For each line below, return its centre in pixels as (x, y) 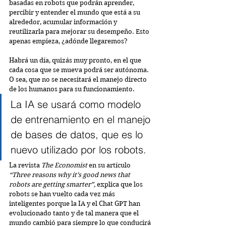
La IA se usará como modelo (77, 104)
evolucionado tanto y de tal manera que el (75, 213)
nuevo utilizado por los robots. (78, 150)
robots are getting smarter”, (53, 185)
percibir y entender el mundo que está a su (75, 13)
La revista (25, 165)
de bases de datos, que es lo (78, 135)
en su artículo (109, 165)
